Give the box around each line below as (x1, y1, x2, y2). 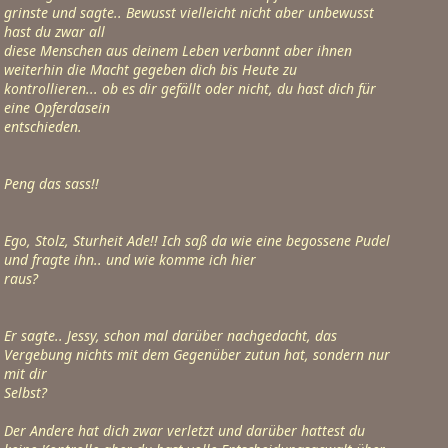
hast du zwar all (4, 22, 105, 41)
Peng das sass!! (4, 174, 99, 193)
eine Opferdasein (4, 98, 110, 117)
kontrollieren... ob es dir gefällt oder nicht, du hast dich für (4, 79, 376, 98)
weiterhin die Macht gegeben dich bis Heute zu (4, 60, 297, 79)
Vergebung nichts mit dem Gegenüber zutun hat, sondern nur (4, 345, 390, 364)
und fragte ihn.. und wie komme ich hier (4, 250, 256, 269)
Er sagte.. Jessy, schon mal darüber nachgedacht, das (4, 326, 337, 345)
